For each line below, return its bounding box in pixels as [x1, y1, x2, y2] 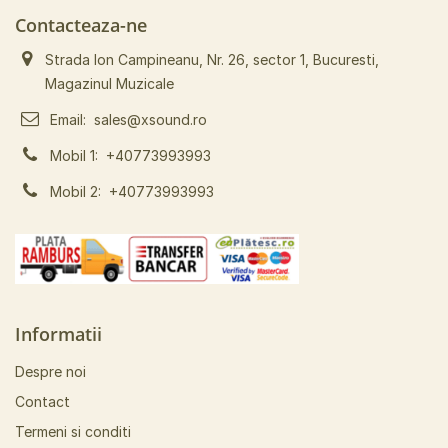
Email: [50, 111, 94, 128]
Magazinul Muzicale [44, 75, 174, 92]
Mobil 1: [50, 147, 106, 164]
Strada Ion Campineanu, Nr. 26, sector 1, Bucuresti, [44, 51, 379, 68]
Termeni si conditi [15, 423, 131, 440]
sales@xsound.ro [94, 111, 207, 128]
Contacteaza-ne [15, 13, 147, 37]
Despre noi [15, 363, 86, 380]
